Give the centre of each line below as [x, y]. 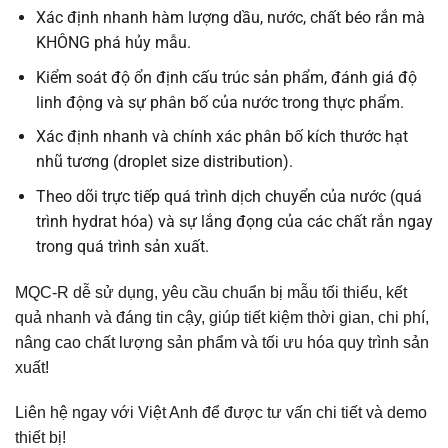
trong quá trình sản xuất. [122, 246]
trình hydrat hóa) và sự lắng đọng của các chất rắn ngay [234, 221]
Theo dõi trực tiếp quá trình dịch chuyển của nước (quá [228, 196]
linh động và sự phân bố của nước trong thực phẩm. [219, 102]
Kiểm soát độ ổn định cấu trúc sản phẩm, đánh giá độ [226, 77]
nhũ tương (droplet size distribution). [164, 162]
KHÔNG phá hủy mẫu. [113, 42]
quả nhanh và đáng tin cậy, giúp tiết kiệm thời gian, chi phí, [222, 317]
